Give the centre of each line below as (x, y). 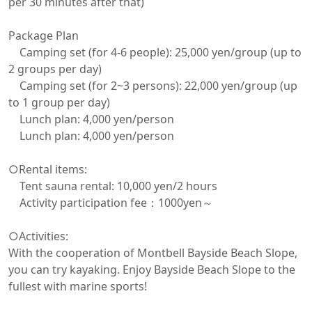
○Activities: (38, 236)
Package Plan (44, 36)
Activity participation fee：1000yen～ (111, 203)
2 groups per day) (55, 69)
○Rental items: (48, 169)
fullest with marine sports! (78, 286)
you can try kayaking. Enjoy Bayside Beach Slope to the (152, 270)
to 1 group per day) (59, 102)
